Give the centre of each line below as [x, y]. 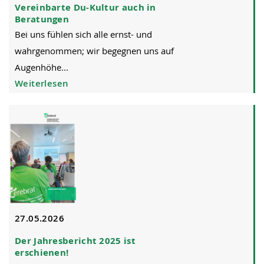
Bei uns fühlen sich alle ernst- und [83, 34]
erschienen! [42, 252]
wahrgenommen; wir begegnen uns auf [94, 50]
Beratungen [42, 19]
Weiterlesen [42, 83]
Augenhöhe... [42, 67]
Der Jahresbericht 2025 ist [75, 240]
